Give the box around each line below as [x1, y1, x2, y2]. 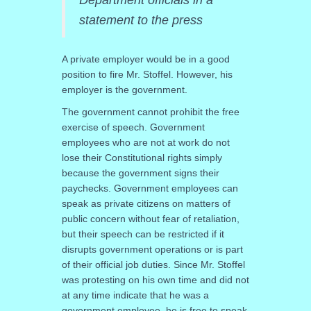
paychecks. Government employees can [61, 182, 238, 194]
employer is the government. [61, 83, 187, 95]
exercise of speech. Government [61, 121, 205, 133]
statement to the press [78, 12, 203, 27]
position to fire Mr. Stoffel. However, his [61, 68, 233, 80]
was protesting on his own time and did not [61, 274, 249, 285]
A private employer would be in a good [61, 53, 230, 65]
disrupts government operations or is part [61, 243, 243, 255]
